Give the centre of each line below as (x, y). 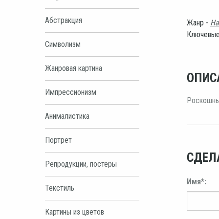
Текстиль (60, 188)
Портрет (58, 140)
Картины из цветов (75, 212)
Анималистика (67, 116)
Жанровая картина (74, 68)
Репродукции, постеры (81, 164)
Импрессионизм (71, 92)
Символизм (63, 44)
